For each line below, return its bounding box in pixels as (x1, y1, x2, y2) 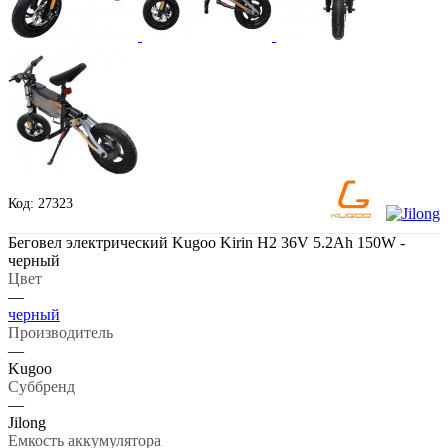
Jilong (8, 413, 46, 431)
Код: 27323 (8, 195, 73, 211)
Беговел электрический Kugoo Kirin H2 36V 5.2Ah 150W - (8, 233, 405, 251)
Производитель (8, 323, 113, 341)
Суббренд (8, 377, 75, 395)
